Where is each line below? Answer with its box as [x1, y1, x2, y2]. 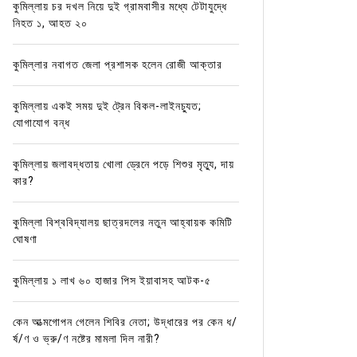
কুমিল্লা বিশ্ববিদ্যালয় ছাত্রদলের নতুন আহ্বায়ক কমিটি [12, 215, 233, 229]
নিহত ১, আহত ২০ [12, 16, 88, 29]
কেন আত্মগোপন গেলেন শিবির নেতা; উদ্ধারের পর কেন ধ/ [12, 315, 237, 328]
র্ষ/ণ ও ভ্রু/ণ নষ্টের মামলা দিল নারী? [12, 331, 160, 345]
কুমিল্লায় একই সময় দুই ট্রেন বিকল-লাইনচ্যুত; [12, 99, 202, 112]
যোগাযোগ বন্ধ [12, 116, 70, 129]
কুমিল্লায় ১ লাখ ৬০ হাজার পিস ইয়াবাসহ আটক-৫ [12, 273, 211, 287]
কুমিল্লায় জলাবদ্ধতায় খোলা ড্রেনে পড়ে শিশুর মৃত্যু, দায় [12, 157, 234, 171]
